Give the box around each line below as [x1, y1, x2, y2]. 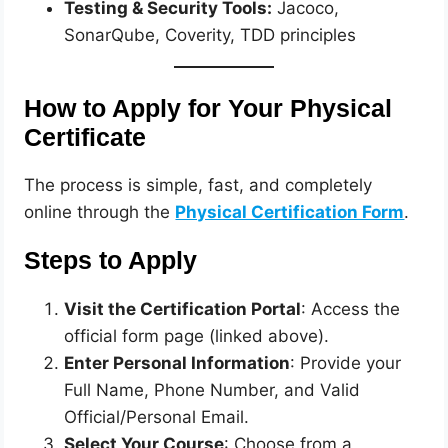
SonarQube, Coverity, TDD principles [64, 25, 357, 46]
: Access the [301, 298, 401, 319]
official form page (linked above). [64, 325, 330, 346]
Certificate [24, 123, 147, 151]
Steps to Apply [24, 247, 198, 275]
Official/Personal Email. [64, 406, 250, 427]
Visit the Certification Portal [64, 298, 302, 319]
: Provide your [290, 352, 402, 373]
